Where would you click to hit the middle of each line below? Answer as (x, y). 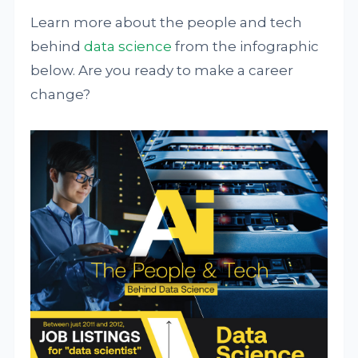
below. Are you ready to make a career (162, 70)
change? (61, 94)
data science (128, 46)
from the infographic (246, 46)
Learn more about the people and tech (167, 22)
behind (58, 46)
